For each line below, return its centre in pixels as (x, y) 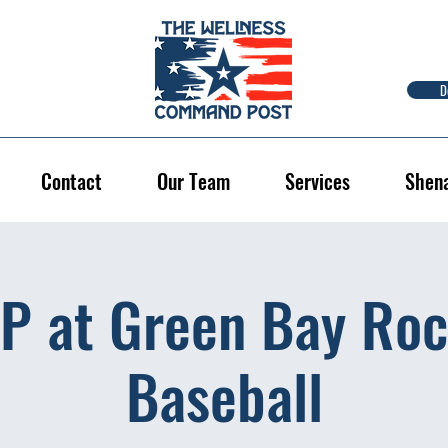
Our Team (193, 180)
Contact (71, 180)
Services (317, 180)
